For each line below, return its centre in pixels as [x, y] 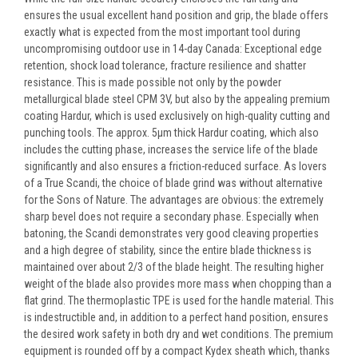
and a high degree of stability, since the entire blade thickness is [168, 251]
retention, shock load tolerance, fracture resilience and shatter [165, 66]
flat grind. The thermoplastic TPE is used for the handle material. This [179, 301]
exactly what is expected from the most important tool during [162, 32]
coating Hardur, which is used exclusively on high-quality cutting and [177, 116]
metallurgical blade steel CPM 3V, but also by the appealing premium [177, 99]
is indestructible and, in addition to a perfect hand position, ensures [176, 318]
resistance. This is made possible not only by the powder [153, 83]
